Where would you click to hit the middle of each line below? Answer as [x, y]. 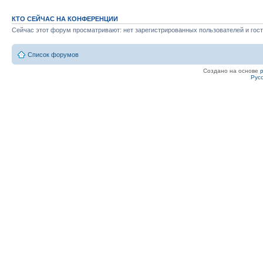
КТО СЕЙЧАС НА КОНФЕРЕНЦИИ [65, 19]
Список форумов [53, 54]
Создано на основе [231, 70]
